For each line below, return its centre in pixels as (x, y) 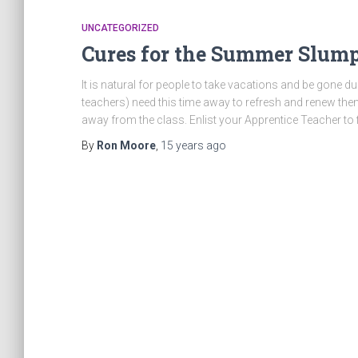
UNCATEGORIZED (120, 28)
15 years (182, 145)
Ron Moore (126, 145)
